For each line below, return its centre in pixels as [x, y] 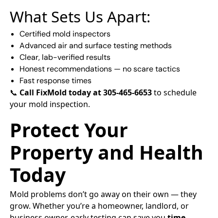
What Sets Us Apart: [80, 17]
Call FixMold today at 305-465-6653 [86, 93]
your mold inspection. [50, 104]
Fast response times [55, 81]
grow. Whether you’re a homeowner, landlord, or [99, 206]
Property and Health [107, 152]
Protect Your [69, 130]
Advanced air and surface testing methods [96, 46]
